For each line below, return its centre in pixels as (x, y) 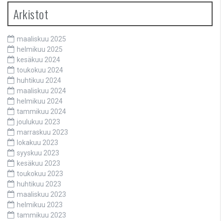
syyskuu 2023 (38, 153)
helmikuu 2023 (40, 205)
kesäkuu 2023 (38, 164)
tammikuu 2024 (41, 112)
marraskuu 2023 (42, 132)
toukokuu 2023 (40, 174)
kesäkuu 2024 (38, 60)
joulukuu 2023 (38, 122)
